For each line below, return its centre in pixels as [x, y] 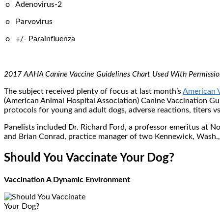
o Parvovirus [29, 21]
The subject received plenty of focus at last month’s [93, 91]
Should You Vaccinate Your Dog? [89, 158]
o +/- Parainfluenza [40, 39]
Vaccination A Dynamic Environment [67, 179]
